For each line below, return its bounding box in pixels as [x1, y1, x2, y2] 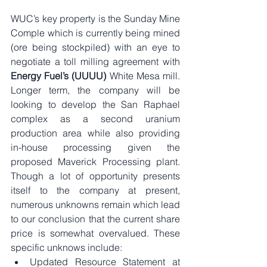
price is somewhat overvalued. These [11, 226, 180, 239]
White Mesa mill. [106, 69, 181, 82]
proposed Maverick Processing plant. [11, 155, 180, 167]
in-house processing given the [11, 141, 180, 153]
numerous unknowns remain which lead [11, 198, 180, 210]
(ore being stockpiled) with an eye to [11, 41, 180, 53]
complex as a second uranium [11, 112, 180, 125]
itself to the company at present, [11, 184, 180, 196]
